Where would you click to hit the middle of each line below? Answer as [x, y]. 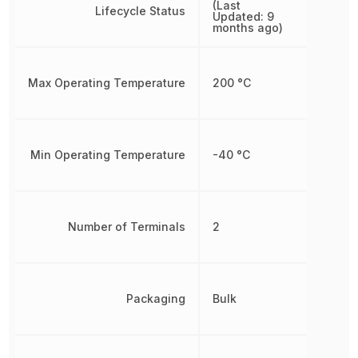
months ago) [248, 28]
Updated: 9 [244, 17]
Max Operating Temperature [107, 83]
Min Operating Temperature [108, 155]
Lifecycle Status [141, 11]
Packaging [156, 299]
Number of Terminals [127, 227]
